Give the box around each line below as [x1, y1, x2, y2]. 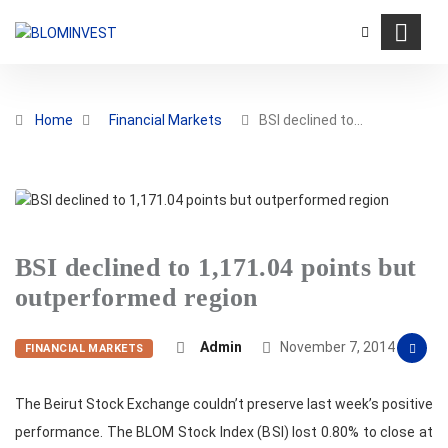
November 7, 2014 [277, 339, 396, 356]
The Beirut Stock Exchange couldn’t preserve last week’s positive [15, 396, 433, 413]
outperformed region [15, 283, 258, 313]
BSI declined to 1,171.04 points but [15, 253, 417, 283]
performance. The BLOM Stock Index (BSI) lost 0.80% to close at [15, 424, 433, 441]
